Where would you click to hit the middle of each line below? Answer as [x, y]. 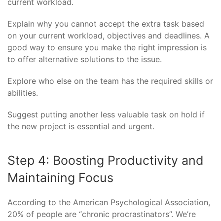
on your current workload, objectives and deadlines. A [109, 36]
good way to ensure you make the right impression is [107, 48]
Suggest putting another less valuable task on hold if [106, 115]
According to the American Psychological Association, [109, 203]
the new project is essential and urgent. [81, 127]
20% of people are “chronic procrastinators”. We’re [102, 214]
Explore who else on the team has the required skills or [110, 81]
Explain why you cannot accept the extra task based [106, 24]
